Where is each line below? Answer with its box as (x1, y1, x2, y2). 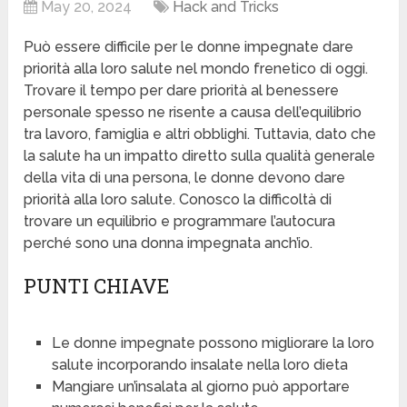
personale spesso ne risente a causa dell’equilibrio (24, 104, 362, 122)
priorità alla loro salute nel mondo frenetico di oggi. (24, 60, 369, 78)
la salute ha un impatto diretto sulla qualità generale (24, 147, 376, 165)
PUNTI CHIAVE (24, 273, 170, 300)
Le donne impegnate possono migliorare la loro (51, 334, 374, 352)
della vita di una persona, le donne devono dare (24, 169, 346, 187)
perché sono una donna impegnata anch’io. (24, 234, 313, 253)
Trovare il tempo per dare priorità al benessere (24, 82, 340, 100)
